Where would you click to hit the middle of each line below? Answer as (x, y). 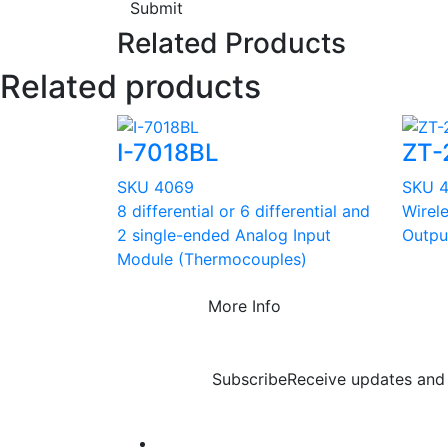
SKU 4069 (155, 187)
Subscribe (249, 378)
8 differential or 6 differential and (243, 211)
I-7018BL (168, 153)
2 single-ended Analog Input (224, 235)
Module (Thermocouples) (212, 259)
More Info (244, 306)
